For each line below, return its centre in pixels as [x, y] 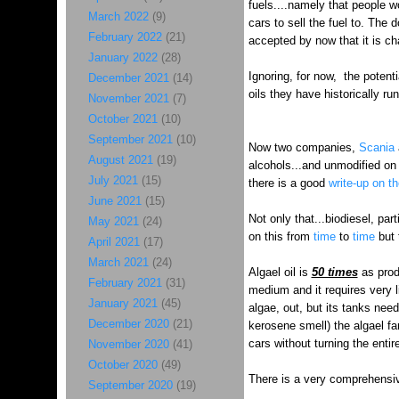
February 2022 [125, 37]
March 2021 [118, 262]
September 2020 [130, 385]
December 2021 [128, 78]
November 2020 [128, 344]
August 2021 [120, 160]
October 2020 [122, 365]
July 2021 [113, 180]
